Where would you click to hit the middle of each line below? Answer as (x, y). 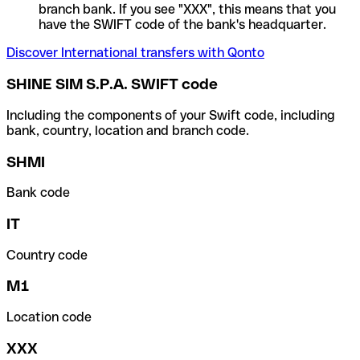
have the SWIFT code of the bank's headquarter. (182, 25)
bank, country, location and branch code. (128, 130)
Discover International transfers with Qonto (135, 53)
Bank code (38, 193)
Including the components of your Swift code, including (171, 115)
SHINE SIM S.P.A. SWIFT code (112, 84)
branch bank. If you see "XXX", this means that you (187, 10)
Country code (47, 255)
